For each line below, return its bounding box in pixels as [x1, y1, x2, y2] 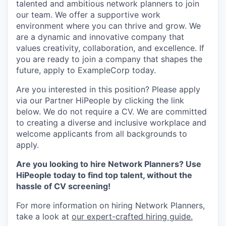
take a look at [16, 211, 72, 222]
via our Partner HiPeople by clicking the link [16, 95, 184, 106]
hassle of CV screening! [16, 181, 110, 192]
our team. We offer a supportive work [16, 10, 160, 20]
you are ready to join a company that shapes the [16, 54, 202, 65]
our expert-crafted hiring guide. [72, 211, 193, 222]
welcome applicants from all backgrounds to [16, 129, 187, 139]
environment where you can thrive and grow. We [16, 21, 201, 31]
